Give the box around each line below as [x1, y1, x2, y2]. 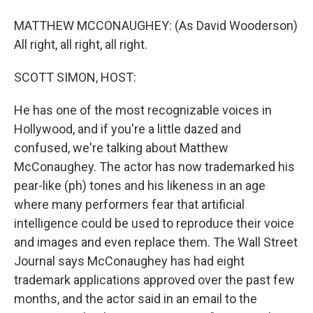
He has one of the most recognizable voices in [14, 103, 272, 117]
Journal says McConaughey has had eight [14, 254, 245, 268]
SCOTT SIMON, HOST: [14, 70, 136, 85]
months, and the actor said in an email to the [14, 291, 257, 306]
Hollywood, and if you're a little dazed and [14, 122, 241, 136]
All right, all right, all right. [14, 37, 147, 52]
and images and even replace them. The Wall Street [14, 235, 298, 249]
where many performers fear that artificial [14, 197, 245, 212]
